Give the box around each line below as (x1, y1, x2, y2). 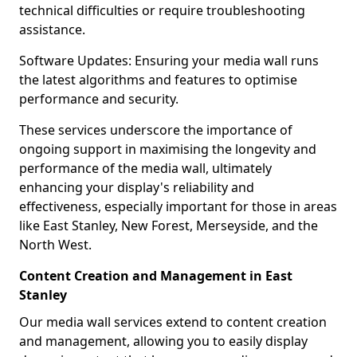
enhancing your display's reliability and (19, 178, 254, 196)
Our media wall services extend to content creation (19, 313, 327, 331)
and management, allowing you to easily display (19, 332, 308, 350)
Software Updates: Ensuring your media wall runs (19, 52, 319, 69)
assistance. (19, 21, 85, 38)
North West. (19, 236, 92, 253)
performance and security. (19, 90, 178, 108)
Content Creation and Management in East (19, 267, 292, 284)
